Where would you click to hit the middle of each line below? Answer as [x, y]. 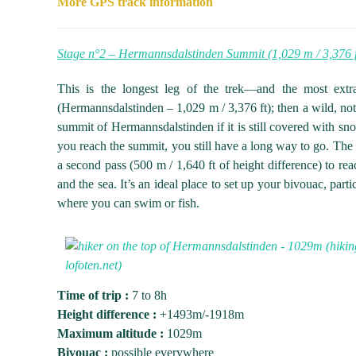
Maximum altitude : [110, 333]
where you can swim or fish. [128, 203]
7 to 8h [148, 295]
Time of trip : [93, 295]
